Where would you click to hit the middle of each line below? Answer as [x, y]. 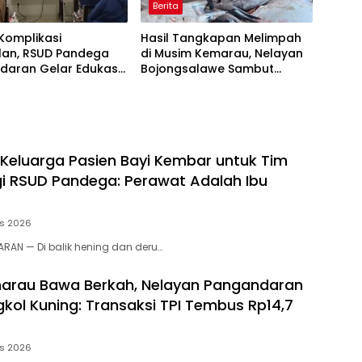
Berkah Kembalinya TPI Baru [223, 84]
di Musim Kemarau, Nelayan [221, 54]
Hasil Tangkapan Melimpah [221, 38]
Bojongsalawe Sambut [207, 69]
